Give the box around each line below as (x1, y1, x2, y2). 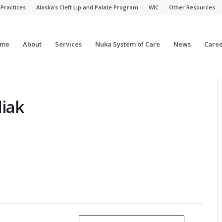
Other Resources (169, 3, 215, 11)
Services (55, 40, 82, 49)
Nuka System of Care (95, 40, 160, 49)
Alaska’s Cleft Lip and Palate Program (36, 3, 138, 11)
